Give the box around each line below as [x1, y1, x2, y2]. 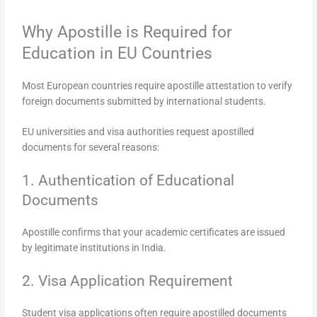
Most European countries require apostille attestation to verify [22, 79, 293, 91]
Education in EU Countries [22, 42, 213, 63]
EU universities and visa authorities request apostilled [22, 126, 255, 138]
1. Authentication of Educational [22, 172, 235, 190]
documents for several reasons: [22, 142, 160, 154]
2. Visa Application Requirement [22, 272, 234, 290]
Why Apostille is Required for [22, 21, 233, 42]
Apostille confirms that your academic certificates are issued [22, 226, 286, 238]
